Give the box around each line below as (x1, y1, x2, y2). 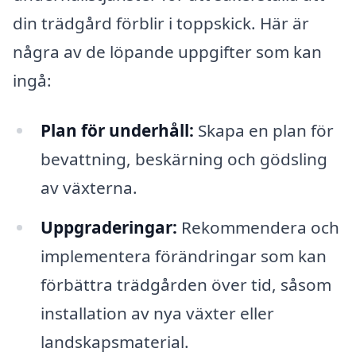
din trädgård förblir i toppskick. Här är (13, 11, 309, 34)
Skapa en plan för (193, 119, 334, 142)
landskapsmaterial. (40, 331, 189, 354)
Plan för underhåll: (40, 119, 194, 142)
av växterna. (40, 176, 137, 199)
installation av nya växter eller (40, 302, 274, 325)
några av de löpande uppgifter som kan (13, 40, 322, 63)
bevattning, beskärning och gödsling (40, 148, 327, 171)
